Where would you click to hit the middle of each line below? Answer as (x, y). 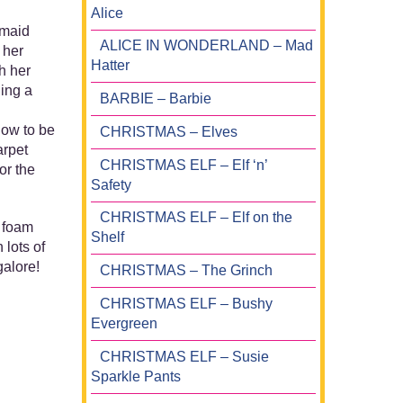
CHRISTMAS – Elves (169, 131)
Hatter (110, 66)
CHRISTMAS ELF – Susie (184, 356)
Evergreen (124, 323)
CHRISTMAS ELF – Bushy (186, 303)
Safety (111, 184)
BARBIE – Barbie (156, 99)
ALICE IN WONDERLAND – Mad (206, 46)
